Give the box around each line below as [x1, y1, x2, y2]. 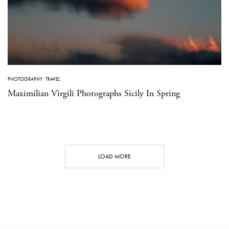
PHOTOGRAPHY [8, 75, 42, 82]
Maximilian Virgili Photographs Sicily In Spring [8, 87, 180, 99]
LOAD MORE [98, 152, 131, 161]
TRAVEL [45, 75, 60, 82]
